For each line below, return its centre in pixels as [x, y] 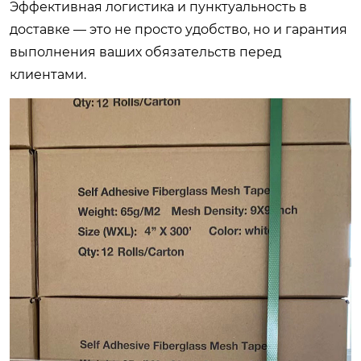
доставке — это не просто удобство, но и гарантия [178, 29]
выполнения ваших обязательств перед [145, 52]
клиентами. [48, 75]
